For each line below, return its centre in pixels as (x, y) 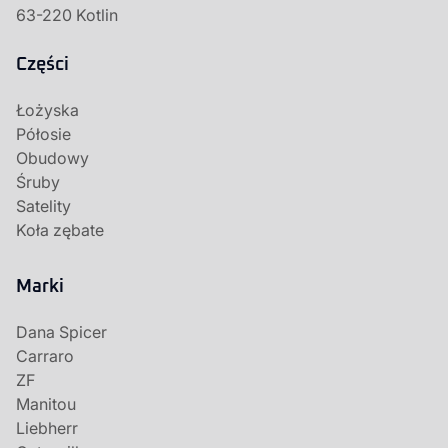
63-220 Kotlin (67, 15)
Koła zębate (60, 230)
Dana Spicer (61, 332)
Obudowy (52, 158)
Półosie (43, 134)
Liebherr (47, 428)
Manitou (46, 404)
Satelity (43, 206)
